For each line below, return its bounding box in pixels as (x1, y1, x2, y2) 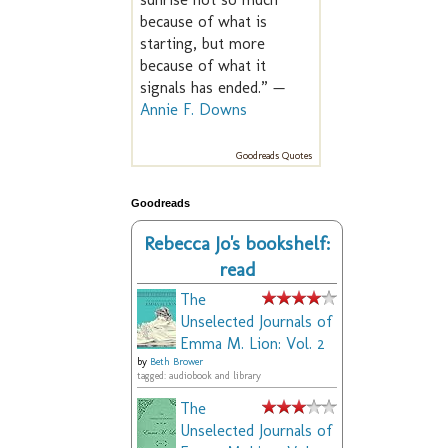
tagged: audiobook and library (137, 370, 261, 383)
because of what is (140, 12, 267, 32)
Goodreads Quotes (236, 150, 312, 163)
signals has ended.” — (140, 78, 285, 98)
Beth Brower (150, 356, 203, 369)
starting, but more (140, 34, 265, 54)
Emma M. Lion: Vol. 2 (180, 334, 325, 354)
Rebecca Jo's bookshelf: (144, 232, 330, 256)
